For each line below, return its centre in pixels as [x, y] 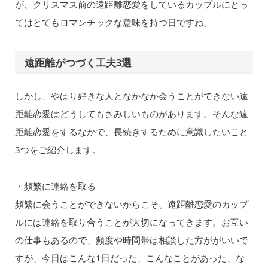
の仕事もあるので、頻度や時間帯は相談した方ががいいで [131, 240]
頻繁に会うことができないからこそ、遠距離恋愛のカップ [131, 204]
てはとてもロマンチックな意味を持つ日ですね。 [113, 22]
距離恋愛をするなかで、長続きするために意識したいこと [131, 132]
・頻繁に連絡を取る [55, 186]
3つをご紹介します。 [58, 150]
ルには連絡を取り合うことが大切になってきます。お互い [131, 222]
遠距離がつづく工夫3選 [78, 63]
